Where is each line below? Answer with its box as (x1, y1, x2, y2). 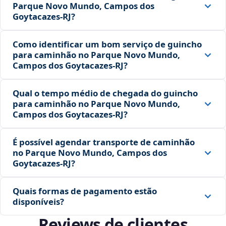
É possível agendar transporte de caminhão (13, 136, 195, 148)
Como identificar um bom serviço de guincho (13, 38, 202, 50)
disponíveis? (13, 196, 64, 208)
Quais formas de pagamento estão (13, 185, 157, 197)
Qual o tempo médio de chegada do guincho (13, 87, 198, 99)
